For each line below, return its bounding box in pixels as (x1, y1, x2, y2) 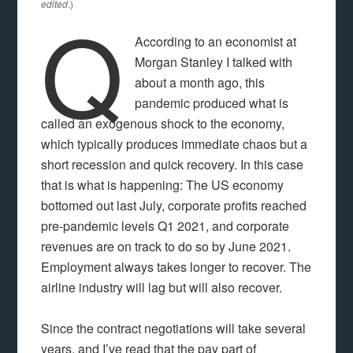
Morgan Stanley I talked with (134, 53, 292, 71)
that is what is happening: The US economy (41, 176, 284, 194)
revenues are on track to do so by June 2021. (41, 237, 292, 255)
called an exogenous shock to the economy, (41, 114, 285, 132)
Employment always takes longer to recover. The (41, 258, 312, 276)
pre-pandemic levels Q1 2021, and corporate (41, 217, 290, 235)
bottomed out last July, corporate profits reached (41, 196, 307, 214)
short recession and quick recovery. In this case (41, 155, 304, 173)
